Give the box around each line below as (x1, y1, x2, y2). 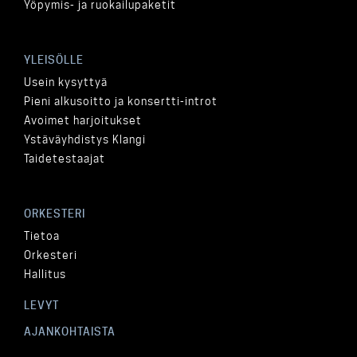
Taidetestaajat (24, 151, 105, 165)
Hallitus (24, 267, 66, 280)
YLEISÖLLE (24, 53, 84, 66)
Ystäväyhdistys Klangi (24, 132, 146, 146)
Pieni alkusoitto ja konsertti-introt (24, 94, 218, 108)
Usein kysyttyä (24, 75, 108, 88)
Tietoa (24, 229, 60, 242)
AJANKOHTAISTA (24, 324, 116, 338)
